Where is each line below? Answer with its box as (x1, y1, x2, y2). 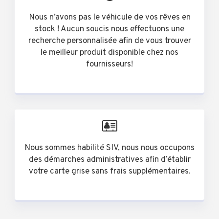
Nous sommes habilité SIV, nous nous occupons (24, 143, 195, 153)
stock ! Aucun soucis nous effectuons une (35, 24, 184, 35)
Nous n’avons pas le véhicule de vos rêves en (28, 12, 191, 23)
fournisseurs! (86, 59, 133, 70)
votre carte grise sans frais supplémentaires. (28, 166, 191, 177)
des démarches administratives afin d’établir (28, 154, 191, 165)
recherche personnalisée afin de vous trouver (28, 36, 191, 46)
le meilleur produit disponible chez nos (41, 47, 178, 58)
